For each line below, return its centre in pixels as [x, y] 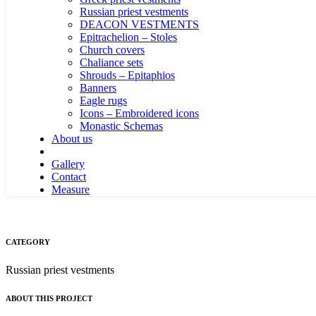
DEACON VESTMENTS [139, 24]
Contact [69, 177]
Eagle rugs [103, 101]
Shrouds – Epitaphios [127, 75]
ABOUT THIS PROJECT [49, 298]
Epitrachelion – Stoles [128, 37]
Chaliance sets [111, 62]
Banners [98, 88]
